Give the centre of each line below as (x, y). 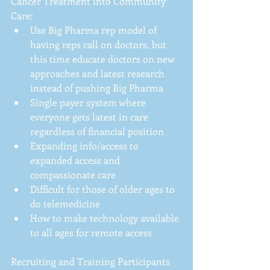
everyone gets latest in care (90, 116)
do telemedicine (67, 203)
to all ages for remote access (92, 232)
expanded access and (76, 160)
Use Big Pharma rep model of (95, 30)
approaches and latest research (99, 73)
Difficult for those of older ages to (104, 189)
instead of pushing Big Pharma (99, 87)
